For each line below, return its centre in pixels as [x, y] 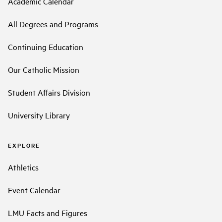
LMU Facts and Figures [48, 212]
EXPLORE [24, 145]
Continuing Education [46, 47]
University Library [39, 115]
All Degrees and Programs [53, 24]
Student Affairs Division [49, 92]
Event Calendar [34, 190]
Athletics [23, 167]
